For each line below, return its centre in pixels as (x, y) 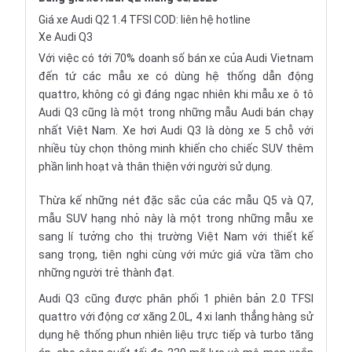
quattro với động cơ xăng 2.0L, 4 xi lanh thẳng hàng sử (176, 317)
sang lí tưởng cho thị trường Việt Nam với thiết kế (176, 236)
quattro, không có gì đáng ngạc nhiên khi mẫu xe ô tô (176, 94)
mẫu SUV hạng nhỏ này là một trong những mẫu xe (176, 218)
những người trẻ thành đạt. (106, 273)
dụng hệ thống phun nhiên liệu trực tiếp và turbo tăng (176, 335)
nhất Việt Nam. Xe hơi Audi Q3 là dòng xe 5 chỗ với (176, 130)
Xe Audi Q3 (66, 37)
